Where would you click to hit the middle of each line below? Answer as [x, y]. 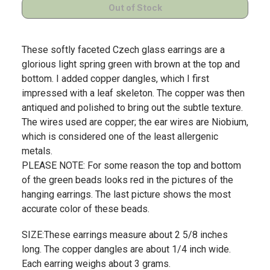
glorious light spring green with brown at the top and [131, 64]
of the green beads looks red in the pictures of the [127, 180]
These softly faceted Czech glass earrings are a [123, 49]
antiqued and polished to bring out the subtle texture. [132, 107]
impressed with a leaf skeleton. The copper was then [133, 93]
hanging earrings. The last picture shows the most [126, 194]
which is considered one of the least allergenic [120, 136]
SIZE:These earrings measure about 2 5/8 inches [125, 235]
